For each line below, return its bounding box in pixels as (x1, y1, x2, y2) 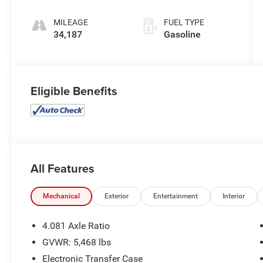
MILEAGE (53, 17, 89, 27)
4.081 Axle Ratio (42, 220, 110, 231)
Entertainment (153, 191, 198, 200)
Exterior (104, 191, 129, 200)
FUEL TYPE (163, 17, 204, 27)
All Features (31, 159, 95, 177)
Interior (222, 191, 245, 200)
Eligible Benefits (31, 82, 118, 99)
